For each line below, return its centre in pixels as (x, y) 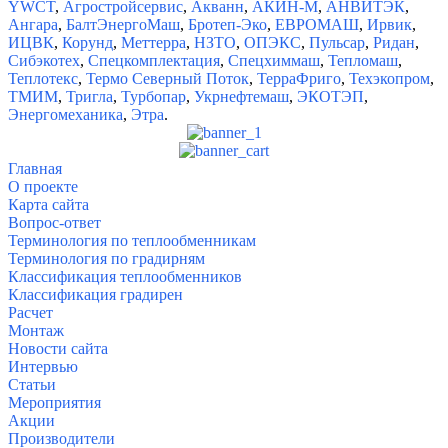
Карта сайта (48, 204)
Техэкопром (389, 78)
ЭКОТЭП (330, 96)
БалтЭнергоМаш (123, 24)
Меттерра (153, 42)
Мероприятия (54, 402)
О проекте (43, 186)
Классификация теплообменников (125, 276)
